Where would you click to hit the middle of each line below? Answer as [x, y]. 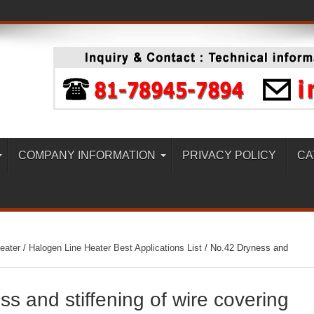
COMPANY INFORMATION [87, 155]
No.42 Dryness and [249, 248]
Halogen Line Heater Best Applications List [115, 248]
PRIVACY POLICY [229, 155]
